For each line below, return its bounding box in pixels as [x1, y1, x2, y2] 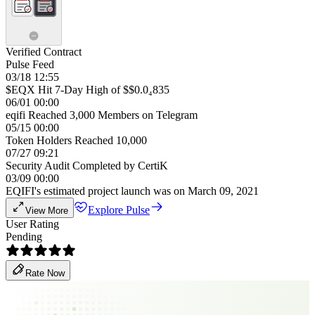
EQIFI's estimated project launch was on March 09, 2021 [6, 185, 259, 197]
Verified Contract [6, 46, 82, 58]
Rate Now [25, 268, 65, 278]
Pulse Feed [6, 58, 54, 70]
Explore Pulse [88, 204, 150, 216]
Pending [6, 231, 42, 243]
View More [25, 205, 68, 216]
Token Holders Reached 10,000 [6, 134, 147, 146]
